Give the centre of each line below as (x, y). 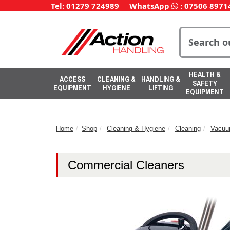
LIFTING (161, 88)
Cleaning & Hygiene (136, 129)
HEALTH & (205, 74)
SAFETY (205, 83)
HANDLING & (161, 79)
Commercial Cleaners (126, 165)
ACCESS (72, 79)
